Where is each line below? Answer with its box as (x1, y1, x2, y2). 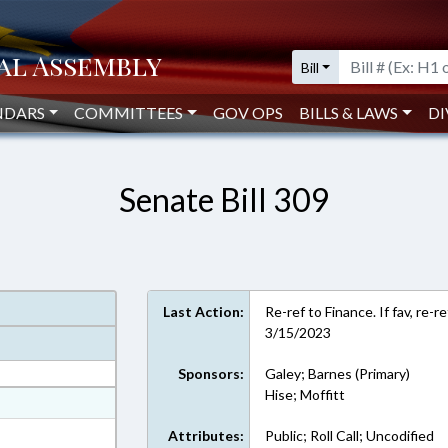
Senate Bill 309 (118, 180, 330, 219)
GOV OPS (213, 103, 284, 122)
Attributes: (168, 427, 245, 444)
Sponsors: (178, 365, 245, 382)
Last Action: (163, 303, 245, 320)
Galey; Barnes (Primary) (265, 365, 411, 382)
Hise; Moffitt (265, 386, 346, 403)
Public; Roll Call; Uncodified (265, 427, 435, 444)
